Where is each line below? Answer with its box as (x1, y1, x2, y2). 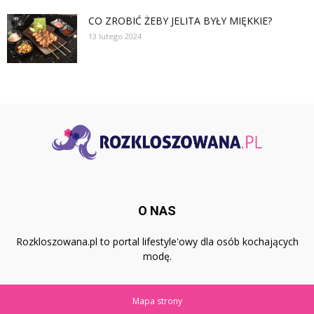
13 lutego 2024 (88, 31, 142, 42)
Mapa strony (132, 295, 182, 308)
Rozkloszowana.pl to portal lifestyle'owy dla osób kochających (15, 235, 299, 249)
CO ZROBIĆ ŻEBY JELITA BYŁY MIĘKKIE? (88, 14, 272, 28)
